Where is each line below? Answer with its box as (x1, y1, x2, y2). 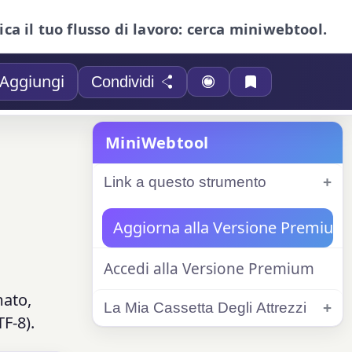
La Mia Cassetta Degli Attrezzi (104, 299, 306, 316)
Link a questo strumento (104, 174, 266, 190)
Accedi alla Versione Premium (104, 258, 314, 279)
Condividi (91, 72, 155, 90)
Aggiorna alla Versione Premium (113, 217, 348, 238)
